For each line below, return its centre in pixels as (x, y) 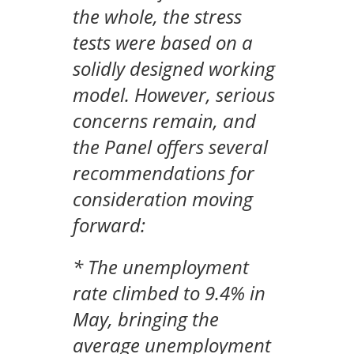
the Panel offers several (171, 147)
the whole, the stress (158, 17)
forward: (109, 225)
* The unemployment (161, 267)
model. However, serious (174, 95)
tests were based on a (163, 43)
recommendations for (164, 173)
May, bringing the (146, 319)
